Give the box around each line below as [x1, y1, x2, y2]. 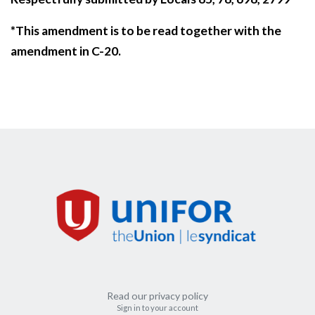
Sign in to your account [117, 303, 198, 313]
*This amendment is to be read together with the [11, 22, 281, 38]
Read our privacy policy [107, 290, 208, 302]
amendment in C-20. [11, 43, 121, 58]
